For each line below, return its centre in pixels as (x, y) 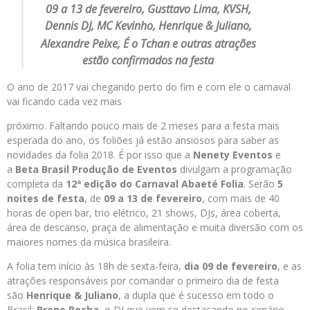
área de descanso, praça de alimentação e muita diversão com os (155, 227)
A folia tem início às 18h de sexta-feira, (94, 266)
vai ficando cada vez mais (64, 101)
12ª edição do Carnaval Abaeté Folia (153, 184)
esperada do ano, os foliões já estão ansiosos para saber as (143, 140)
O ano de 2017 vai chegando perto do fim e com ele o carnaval (149, 87)
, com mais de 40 (241, 198)
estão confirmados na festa (148, 60)
